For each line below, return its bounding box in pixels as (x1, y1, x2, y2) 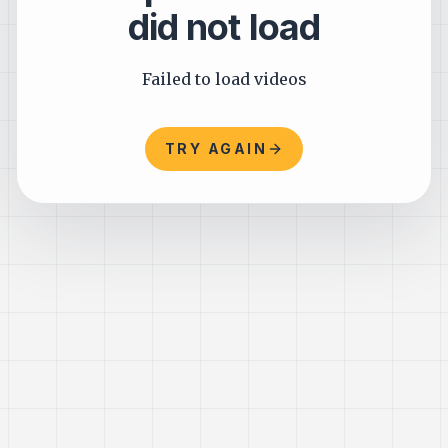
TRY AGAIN (164, 140, 268, 157)
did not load (127, 5, 321, 49)
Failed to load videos (141, 69, 307, 89)
